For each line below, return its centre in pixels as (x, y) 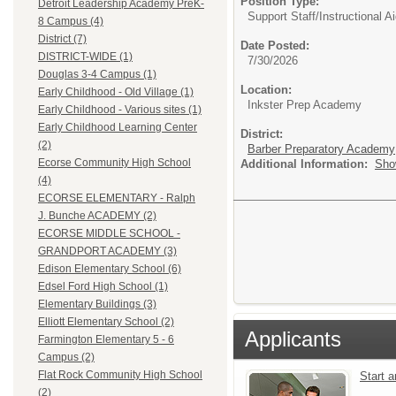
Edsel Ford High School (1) (103, 287)
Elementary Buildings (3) (97, 305)
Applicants (293, 339)
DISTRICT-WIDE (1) (85, 57)
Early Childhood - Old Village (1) (116, 92)
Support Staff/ (283, 17)
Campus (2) (66, 358)
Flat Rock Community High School (120, 375)
